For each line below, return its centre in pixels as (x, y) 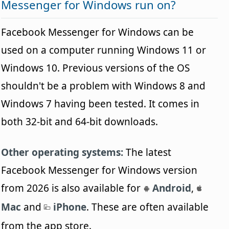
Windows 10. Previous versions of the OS (96, 68)
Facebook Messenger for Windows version (99, 170)
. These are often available (148, 207)
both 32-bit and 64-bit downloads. (80, 122)
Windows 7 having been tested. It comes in (100, 104)
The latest (147, 153)
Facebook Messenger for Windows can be (98, 32)
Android (171, 188)
